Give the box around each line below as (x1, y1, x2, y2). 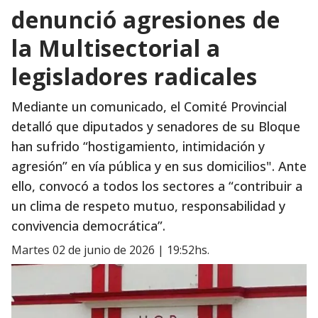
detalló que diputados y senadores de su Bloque (11, 118, 300, 135)
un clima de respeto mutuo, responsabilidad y (11, 197, 285, 214)
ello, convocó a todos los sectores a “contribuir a (11, 177, 302, 194)
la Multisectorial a (11, 33, 221, 63)
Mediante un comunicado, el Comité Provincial (11, 98, 287, 115)
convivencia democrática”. (11, 217, 165, 234)
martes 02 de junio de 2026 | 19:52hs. (22, 242, 209, 258)
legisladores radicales (11, 61, 258, 92)
